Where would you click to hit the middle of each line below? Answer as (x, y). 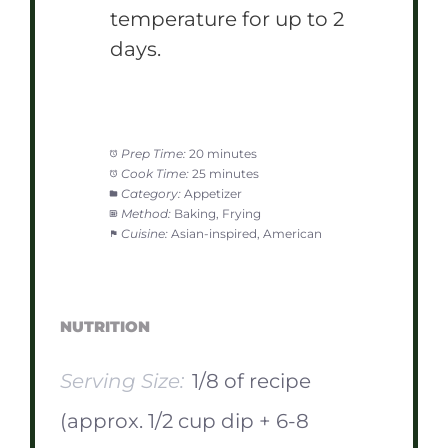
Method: (145, 213)
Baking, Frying (217, 213)
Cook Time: (154, 173)
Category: (150, 193)
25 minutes (225, 173)
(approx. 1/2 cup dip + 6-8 (184, 420)
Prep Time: (153, 153)
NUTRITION (105, 327)
